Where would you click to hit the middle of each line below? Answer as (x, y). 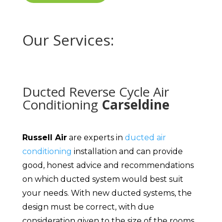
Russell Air (44, 138)
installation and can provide (127, 152)
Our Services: (68, 40)
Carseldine (135, 105)
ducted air (145, 138)
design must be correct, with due (88, 207)
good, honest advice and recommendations (108, 166)
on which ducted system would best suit (103, 179)
